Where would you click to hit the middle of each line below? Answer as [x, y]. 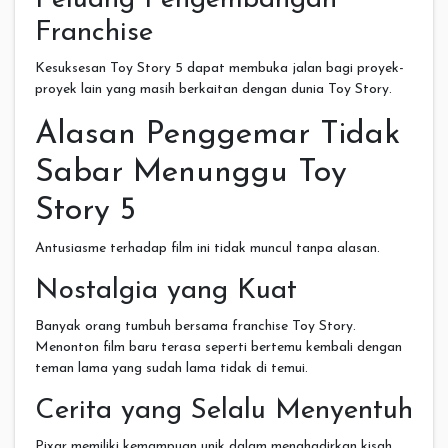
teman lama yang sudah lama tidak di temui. [171, 368]
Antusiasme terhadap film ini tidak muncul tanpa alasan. [207, 248]
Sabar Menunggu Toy [191, 172]
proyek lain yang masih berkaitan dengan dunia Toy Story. [213, 89]
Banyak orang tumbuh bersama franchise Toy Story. [195, 326]
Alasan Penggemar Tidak [217, 134]
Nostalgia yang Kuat [166, 290]
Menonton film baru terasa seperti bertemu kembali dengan [218, 347]
